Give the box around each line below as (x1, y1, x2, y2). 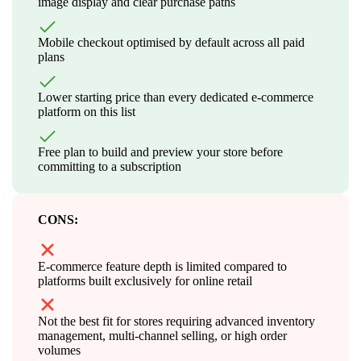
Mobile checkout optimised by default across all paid (38, 35, 305, 49)
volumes (38, 342, 81, 357)
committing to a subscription (38, 159, 181, 173)
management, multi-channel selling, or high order (38, 328, 287, 342)
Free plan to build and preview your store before (38, 144, 283, 159)
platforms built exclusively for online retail (38, 273, 252, 288)
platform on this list (38, 104, 135, 118)
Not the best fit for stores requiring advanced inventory (38, 313, 315, 328)
